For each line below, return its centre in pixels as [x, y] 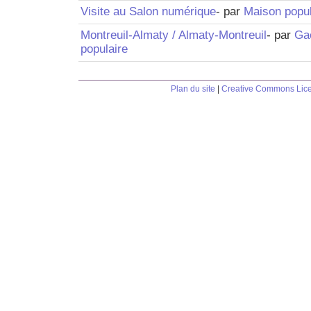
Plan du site [193, 89]
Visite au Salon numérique [148, 11]
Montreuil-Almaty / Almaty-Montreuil [173, 35]
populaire [104, 49]
